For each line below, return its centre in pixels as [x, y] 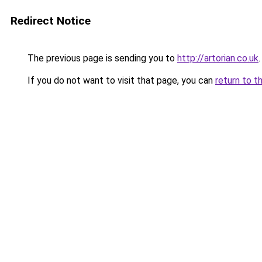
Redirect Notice [51, 21]
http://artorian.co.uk [218, 58]
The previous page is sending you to [101, 58]
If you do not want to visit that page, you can [120, 80]
